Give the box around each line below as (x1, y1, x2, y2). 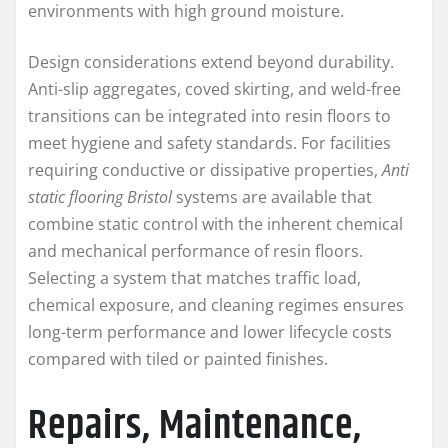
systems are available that (172, 185, 372, 208)
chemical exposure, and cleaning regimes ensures (28, 293, 404, 316)
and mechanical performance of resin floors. (28, 239, 363, 262)
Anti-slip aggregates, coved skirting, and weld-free (28, 77, 401, 100)
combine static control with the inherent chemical (28, 212, 403, 235)
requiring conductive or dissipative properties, (28, 158, 382, 181)
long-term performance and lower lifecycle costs (28, 320, 392, 343)
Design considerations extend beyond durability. (28, 50, 394, 73)
